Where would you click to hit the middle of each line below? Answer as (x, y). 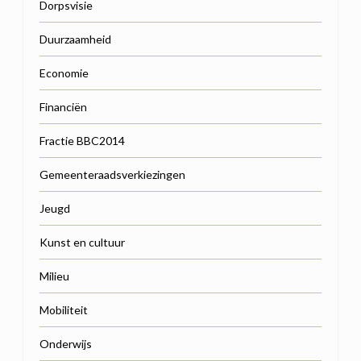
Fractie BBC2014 (82, 140)
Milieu (54, 276)
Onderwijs (66, 343)
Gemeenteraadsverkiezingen (112, 174)
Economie (64, 73)
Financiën (63, 106)
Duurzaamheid (75, 39)
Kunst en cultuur (82, 242)
